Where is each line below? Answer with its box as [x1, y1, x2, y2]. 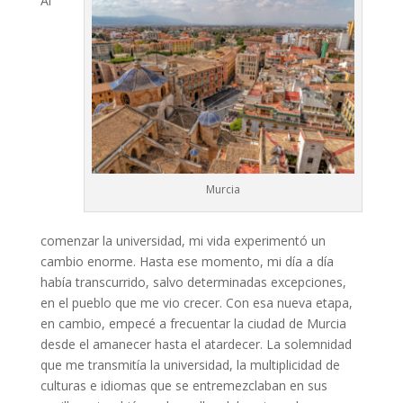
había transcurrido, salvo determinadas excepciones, [40, 273, 346, 291]
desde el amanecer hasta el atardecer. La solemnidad [40, 335, 352, 353]
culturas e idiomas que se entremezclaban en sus [40, 376, 327, 394]
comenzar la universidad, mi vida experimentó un [40, 231, 326, 249]
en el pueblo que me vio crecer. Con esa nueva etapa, [40, 293, 353, 311]
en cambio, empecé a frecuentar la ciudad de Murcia [40, 314, 346, 332]
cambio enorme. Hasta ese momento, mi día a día [40, 252, 334, 270]
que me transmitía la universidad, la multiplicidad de [40, 355, 340, 373]
